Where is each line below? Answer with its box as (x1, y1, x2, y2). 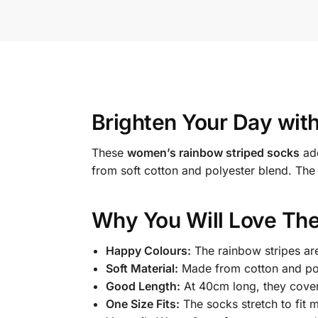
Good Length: (105, 278, 180, 293)
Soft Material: (105, 261, 178, 275)
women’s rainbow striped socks (126, 146, 300, 160)
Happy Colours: (105, 243, 191, 258)
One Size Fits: (105, 296, 180, 311)
